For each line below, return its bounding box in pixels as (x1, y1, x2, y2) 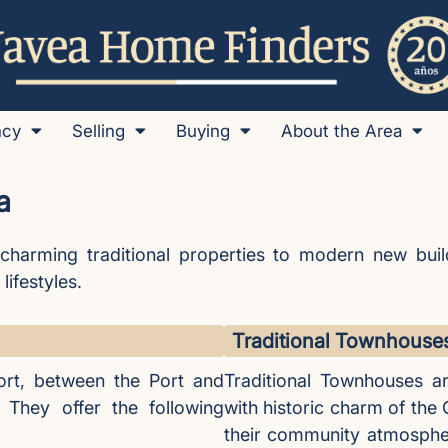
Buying (176, 121, 230, 141)
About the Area (281, 121, 402, 141)
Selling (72, 121, 125, 141)
